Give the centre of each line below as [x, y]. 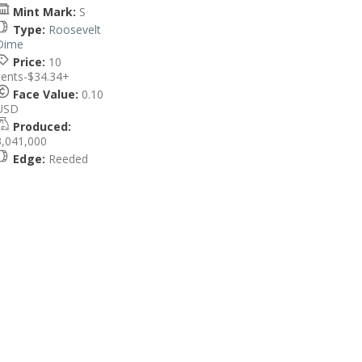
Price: [29, 62]
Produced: [42, 126]
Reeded [67, 159]
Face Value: [46, 94]
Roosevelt [75, 29]
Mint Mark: [44, 12]
